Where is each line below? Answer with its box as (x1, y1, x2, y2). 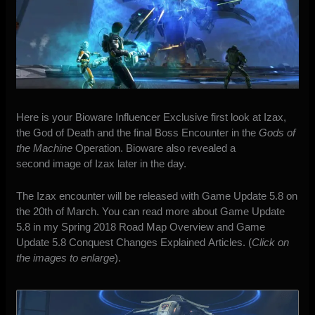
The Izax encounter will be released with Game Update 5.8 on (16, 190, 298, 202)
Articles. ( (205, 236, 252, 249)
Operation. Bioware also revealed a (72, 142, 236, 155)
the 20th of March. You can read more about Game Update (16, 205, 285, 218)
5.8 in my (16, 221, 62, 233)
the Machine (16, 142, 73, 155)
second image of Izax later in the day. (16, 157, 187, 170)
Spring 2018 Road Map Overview (61, 221, 214, 233)
